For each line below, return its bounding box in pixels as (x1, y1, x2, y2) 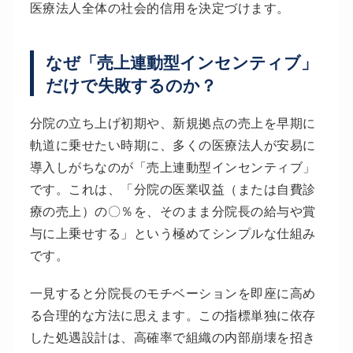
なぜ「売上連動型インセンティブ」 (45, 50, 318, 74)
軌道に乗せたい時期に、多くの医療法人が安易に (29, 136, 316, 154)
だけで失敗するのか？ (45, 73, 217, 97)
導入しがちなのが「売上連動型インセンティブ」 (29, 158, 316, 176)
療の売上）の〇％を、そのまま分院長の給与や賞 (29, 202, 316, 221)
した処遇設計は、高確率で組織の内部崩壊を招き (29, 328, 316, 347)
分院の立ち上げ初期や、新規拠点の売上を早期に (29, 113, 316, 132)
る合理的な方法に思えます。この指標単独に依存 (29, 306, 316, 325)
